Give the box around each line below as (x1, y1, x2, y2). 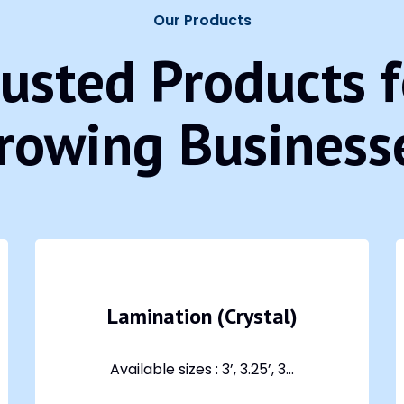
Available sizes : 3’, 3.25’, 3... (110, 359, 294, 380)
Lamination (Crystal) (106, 302, 298, 330)
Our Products (152, 10, 252, 31)
